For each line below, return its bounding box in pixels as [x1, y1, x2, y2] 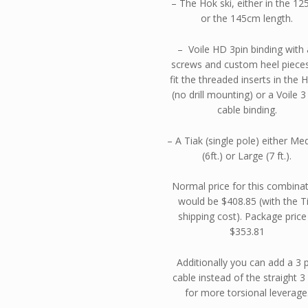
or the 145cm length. [201, 12, 294, 25]
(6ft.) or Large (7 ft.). [202, 148, 292, 162]
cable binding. [217, 103, 277, 117]
